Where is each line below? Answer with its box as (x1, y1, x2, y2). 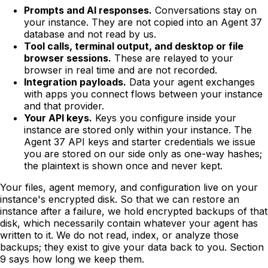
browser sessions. (24, 52, 111, 65)
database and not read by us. (24, 28, 156, 41)
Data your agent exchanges (126, 76, 255, 89)
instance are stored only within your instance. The (24, 124, 252, 136)
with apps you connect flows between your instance (24, 88, 263, 100)
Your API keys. (24, 112, 92, 124)
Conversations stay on (152, 4, 257, 17)
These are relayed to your (111, 52, 233, 65)
